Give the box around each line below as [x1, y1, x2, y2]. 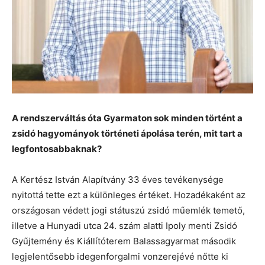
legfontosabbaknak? [12, 143, 102, 154]
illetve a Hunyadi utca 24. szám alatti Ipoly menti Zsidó [12, 219, 237, 231]
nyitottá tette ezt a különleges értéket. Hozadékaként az [12, 189, 245, 201]
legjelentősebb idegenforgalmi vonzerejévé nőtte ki [12, 250, 228, 262]
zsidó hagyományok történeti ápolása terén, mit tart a [12, 127, 243, 139]
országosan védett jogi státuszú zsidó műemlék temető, [12, 204, 245, 216]
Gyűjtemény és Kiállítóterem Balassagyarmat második [12, 235, 236, 247]
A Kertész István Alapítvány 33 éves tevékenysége [12, 173, 224, 185]
